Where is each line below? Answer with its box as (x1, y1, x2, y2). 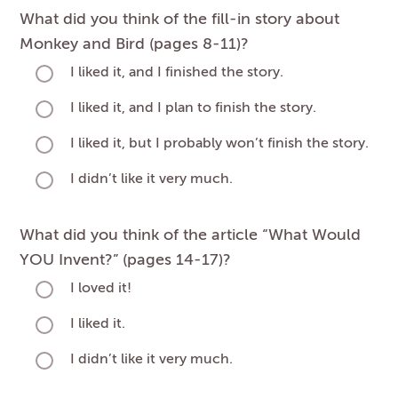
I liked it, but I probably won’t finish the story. (70, 137, 369, 152)
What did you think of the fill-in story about (20, 11, 339, 28)
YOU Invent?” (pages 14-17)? (20, 251, 231, 268)
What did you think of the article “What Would (20, 227, 361, 243)
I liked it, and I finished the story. (70, 66, 283, 81)
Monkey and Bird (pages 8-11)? (20, 36, 249, 52)
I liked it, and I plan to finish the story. (70, 101, 316, 116)
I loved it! (70, 282, 131, 297)
